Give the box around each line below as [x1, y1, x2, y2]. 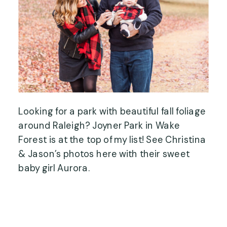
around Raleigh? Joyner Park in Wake [18, 119, 180, 131]
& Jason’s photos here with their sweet [18, 147, 190, 160]
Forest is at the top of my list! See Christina [18, 133, 206, 145]
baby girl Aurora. [18, 162, 90, 174]
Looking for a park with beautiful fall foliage [18, 105, 206, 117]
